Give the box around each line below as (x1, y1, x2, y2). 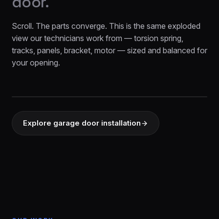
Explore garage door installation (23, 118, 141, 128)
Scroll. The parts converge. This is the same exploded (12, 21, 200, 31)
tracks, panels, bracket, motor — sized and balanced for (12, 45, 207, 55)
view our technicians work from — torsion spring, (12, 33, 183, 43)
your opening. (12, 58, 60, 67)
